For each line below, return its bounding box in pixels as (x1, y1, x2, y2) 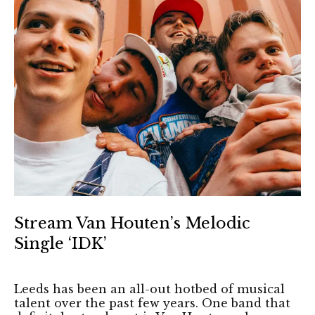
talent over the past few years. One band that (14, 296, 290, 311)
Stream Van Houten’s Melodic (14, 214, 250, 233)
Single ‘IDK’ (14, 234, 107, 254)
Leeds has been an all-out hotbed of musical (14, 282, 285, 297)
